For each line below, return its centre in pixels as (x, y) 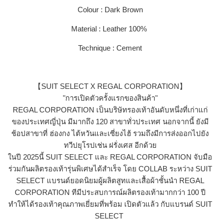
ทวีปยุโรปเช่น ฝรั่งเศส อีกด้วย (110, 145)
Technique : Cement (110, 48)
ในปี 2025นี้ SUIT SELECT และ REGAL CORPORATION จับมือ (110, 157)
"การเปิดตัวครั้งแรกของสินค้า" (110, 98)
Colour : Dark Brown (110, 9)
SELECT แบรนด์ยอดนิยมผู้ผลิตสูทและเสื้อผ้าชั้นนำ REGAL (110, 180)
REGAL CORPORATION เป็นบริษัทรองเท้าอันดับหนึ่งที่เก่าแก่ (110, 110)
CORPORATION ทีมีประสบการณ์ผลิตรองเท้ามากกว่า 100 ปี (110, 192)
